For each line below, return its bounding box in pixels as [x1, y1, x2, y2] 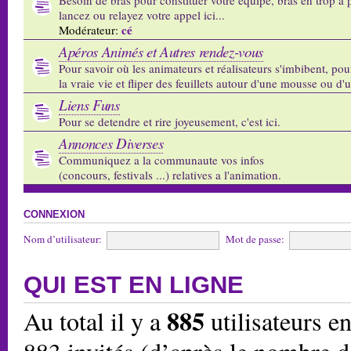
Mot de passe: [226, 231, 284, 246]
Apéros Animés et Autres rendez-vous [59, 41, 263, 61]
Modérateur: [59, 21, 118, 38]
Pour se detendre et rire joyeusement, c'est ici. [59, 113, 280, 129]
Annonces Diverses [59, 132, 164, 153]
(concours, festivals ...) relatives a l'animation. [59, 166, 281, 183]
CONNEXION [24, 208, 85, 220]
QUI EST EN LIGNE [24, 270, 244, 299]
